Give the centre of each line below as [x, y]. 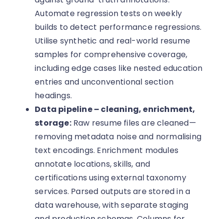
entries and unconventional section [104, 82]
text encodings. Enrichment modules [107, 151]
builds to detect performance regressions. [118, 27]
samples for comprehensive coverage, [111, 55]
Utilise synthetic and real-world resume [113, 41]
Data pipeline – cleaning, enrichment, [115, 109]
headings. [54, 96]
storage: [53, 123]
